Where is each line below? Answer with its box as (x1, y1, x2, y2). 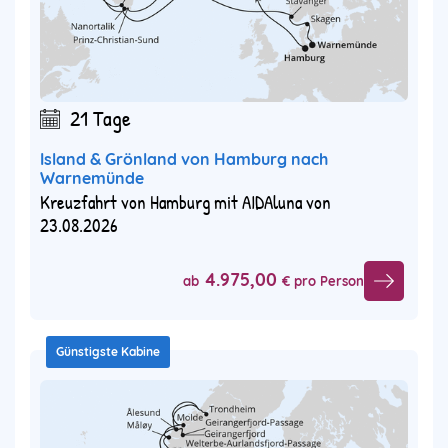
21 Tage (70, 102, 131, 133)
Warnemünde (40, 167, 144, 188)
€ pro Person (282, 273, 364, 290)
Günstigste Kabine (56, 343, 160, 359)
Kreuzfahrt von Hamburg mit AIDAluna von (40, 188, 331, 215)
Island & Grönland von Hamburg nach (40, 148, 328, 169)
